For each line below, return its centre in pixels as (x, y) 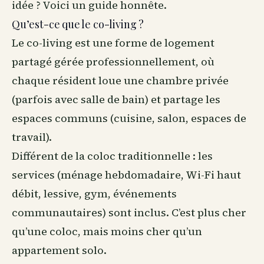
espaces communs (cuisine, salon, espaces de (129, 118)
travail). (32, 137)
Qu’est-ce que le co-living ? (78, 24)
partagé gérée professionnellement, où (113, 62)
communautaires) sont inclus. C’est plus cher (129, 212)
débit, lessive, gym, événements (94, 194)
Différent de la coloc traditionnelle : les (112, 156)
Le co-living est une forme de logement (113, 43)
